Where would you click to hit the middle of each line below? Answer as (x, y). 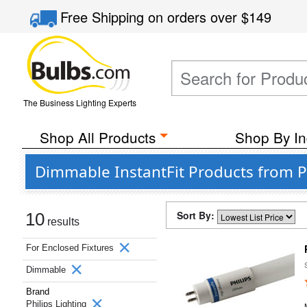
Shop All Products (97, 137)
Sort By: (197, 215)
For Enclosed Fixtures (71, 248)
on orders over (195, 17)
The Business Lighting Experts (79, 102)
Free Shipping (105, 17)
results (62, 222)
